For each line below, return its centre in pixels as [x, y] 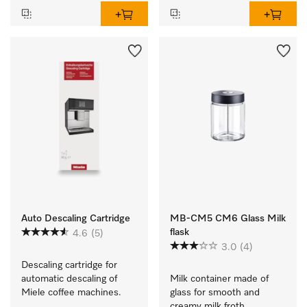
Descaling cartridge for [69, 265]
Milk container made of [219, 279]
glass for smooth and [215, 293]
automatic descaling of [69, 279]
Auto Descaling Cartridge [76, 219]
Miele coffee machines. [71, 293]
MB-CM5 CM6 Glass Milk [228, 219]
